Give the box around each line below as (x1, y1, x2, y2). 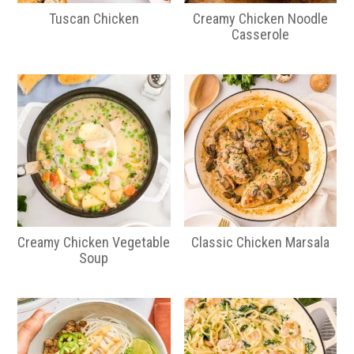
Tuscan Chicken (48, 9, 139, 27)
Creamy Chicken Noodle (192, 9, 328, 27)
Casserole (231, 25, 289, 43)
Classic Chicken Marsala (190, 233, 330, 250)
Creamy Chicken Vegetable (17, 233, 171, 250)
